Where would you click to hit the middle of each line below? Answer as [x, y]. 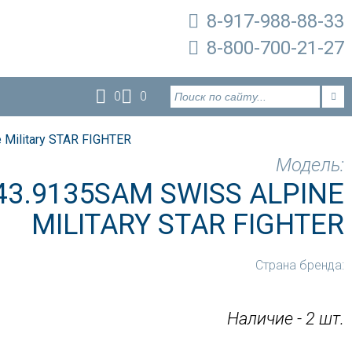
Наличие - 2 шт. [285, 319]
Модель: [310, 165]
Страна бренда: [299, 265]
